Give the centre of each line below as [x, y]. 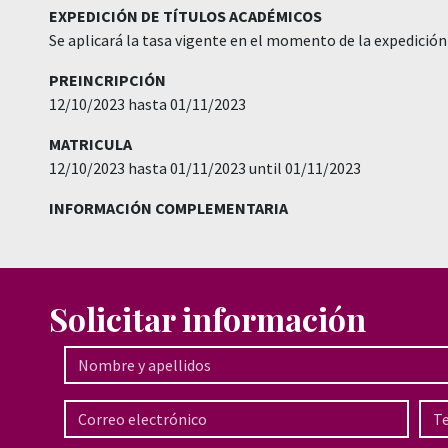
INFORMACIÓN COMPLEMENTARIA [168, 208]
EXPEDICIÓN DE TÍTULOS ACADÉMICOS [185, 16]
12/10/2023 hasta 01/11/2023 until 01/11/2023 [205, 168]
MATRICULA [90, 144]
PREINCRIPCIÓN [107, 80]
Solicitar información [207, 318]
